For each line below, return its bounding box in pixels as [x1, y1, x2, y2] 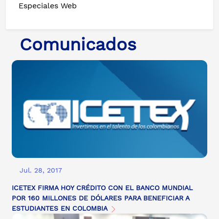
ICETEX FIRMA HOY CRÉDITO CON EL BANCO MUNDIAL [12, 184, 193, 192]
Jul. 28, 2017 [20, 166, 62, 175]
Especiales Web [19, 1, 77, 11]
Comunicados [20, 34, 136, 55]
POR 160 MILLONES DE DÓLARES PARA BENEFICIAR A [12, 194, 189, 202]
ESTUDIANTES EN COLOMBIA [12, 204, 109, 213]
